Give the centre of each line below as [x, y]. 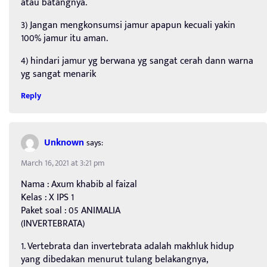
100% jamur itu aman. [64, 39]
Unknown [64, 142]
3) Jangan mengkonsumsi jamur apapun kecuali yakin [128, 26]
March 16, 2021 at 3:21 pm [63, 163]
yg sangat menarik [58, 74]
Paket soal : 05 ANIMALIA [71, 211]
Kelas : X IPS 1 [47, 198]
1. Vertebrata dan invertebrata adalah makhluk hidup [128, 247]
